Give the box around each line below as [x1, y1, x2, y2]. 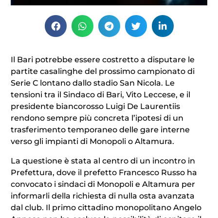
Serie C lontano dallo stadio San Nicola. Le [11, 78, 175, 88]
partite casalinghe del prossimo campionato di [11, 67, 195, 76]
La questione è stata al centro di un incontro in [11, 156, 196, 166]
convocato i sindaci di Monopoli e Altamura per [11, 180, 196, 189]
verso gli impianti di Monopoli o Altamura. [11, 137, 175, 146]
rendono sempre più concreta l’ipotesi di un [11, 113, 184, 123]
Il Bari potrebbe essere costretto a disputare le [11, 55, 195, 65]
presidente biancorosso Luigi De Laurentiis [11, 102, 181, 111]
